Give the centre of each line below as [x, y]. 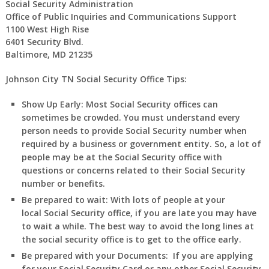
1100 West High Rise [47, 29]
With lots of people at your [168, 199]
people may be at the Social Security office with [122, 157]
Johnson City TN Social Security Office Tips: [96, 79]
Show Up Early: [52, 104]
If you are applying [213, 255]
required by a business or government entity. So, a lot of [141, 144]
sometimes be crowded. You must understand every [131, 117]
